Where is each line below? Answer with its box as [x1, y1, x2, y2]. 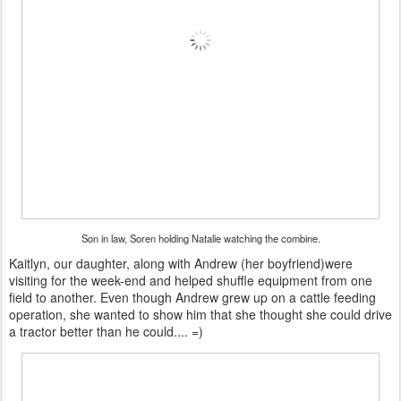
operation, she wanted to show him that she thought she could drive [9, 304, 392, 323]
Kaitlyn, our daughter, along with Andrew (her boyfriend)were [9, 253, 353, 272]
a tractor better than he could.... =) [9, 321, 203, 340]
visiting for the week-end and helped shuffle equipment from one [9, 270, 372, 289]
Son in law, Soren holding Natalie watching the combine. [81, 230, 320, 245]
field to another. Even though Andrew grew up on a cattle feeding [9, 287, 376, 306]
